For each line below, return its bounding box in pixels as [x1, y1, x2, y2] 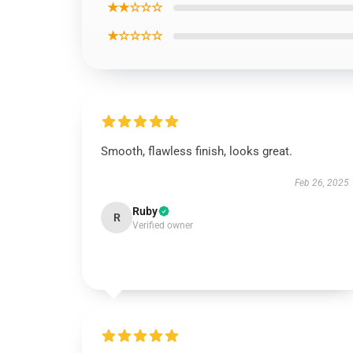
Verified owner [132, 220, 193, 231]
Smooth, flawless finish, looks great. [101, 144, 292, 158]
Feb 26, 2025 [294, 177, 349, 188]
